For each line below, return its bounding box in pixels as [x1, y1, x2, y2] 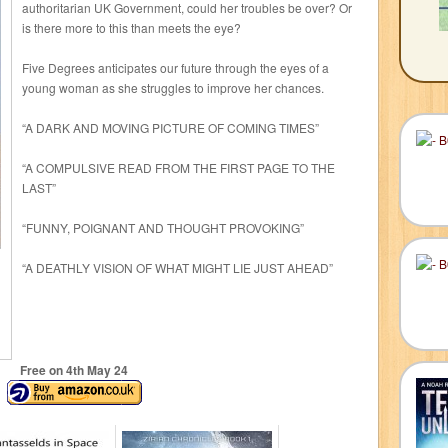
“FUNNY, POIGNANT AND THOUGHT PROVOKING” [22, 219, 304, 236]
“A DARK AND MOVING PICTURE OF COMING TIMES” [22, 119, 319, 136]
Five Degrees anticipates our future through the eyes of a [22, 59, 329, 76]
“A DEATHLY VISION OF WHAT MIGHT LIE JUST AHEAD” [22, 259, 333, 276]
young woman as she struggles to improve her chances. [22, 79, 324, 96]
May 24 [84, 361, 128, 379]
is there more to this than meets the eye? [22, 19, 241, 36]
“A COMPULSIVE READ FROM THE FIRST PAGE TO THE [22, 159, 335, 176]
